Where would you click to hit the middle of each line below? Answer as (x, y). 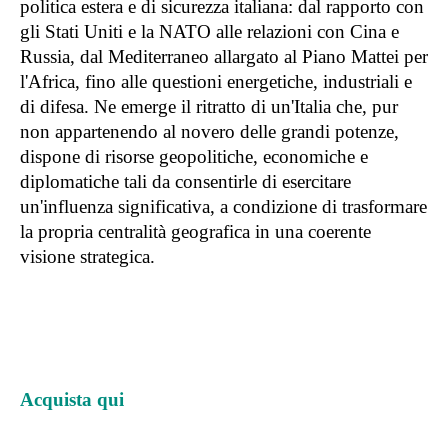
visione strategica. (87, 256)
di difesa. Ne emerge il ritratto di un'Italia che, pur (209, 106)
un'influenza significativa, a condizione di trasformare (223, 206)
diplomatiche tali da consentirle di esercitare (185, 181)
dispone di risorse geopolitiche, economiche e (194, 156)
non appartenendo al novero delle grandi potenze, (209, 131)
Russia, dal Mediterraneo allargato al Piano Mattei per (224, 56)
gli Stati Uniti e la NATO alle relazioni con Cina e (209, 31)
